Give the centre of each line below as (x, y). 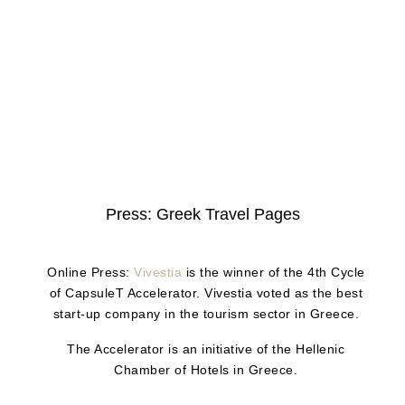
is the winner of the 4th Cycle (273, 272)
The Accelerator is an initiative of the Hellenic (206, 348)
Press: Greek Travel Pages (202, 215)
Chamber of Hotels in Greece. (206, 369)
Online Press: (90, 272)
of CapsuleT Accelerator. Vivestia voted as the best (206, 292)
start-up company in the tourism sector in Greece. (206, 313)
